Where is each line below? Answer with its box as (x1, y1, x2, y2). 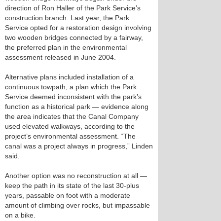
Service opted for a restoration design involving (5, 24, 151, 32)
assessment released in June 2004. (5, 53, 116, 61)
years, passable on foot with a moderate (5, 191, 130, 199)
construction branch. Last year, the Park (5, 14, 129, 22)
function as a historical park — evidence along (5, 103, 148, 110)
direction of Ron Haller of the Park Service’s (5, 4, 141, 12)
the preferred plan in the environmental (5, 43, 127, 51)
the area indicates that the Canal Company (5, 112, 139, 120)
